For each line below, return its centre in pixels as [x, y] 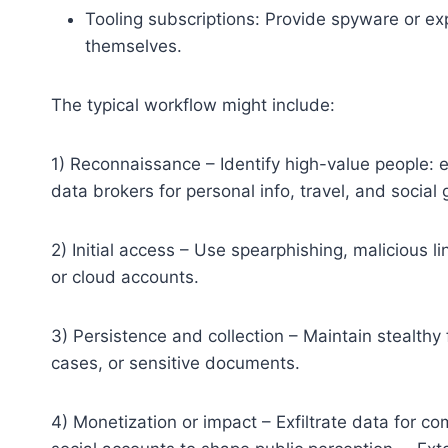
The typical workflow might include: [193, 104]
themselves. [133, 45]
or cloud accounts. [125, 276]
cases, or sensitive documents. [175, 362]
